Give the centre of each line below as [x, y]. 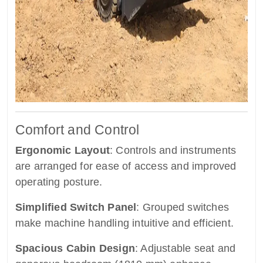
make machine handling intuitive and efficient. [124, 223]
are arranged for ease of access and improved [126, 166]
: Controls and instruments [173, 151]
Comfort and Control [77, 130]
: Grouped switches [183, 208]
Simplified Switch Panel [76, 208]
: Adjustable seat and [185, 249]
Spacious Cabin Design [75, 249]
